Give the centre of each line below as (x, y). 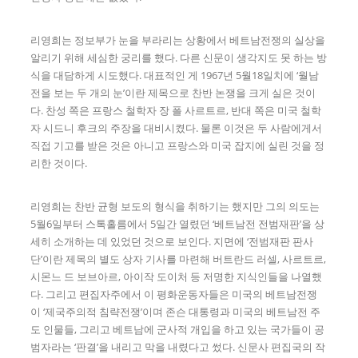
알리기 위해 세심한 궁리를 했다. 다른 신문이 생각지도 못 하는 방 (179, 57)
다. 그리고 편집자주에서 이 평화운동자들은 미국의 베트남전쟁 (174, 294)
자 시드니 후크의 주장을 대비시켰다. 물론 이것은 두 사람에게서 (177, 127)
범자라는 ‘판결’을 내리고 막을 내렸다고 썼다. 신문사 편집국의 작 (178, 346)
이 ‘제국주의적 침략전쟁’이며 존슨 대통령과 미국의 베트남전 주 (176, 311)
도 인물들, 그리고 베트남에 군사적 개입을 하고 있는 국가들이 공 (178, 329)
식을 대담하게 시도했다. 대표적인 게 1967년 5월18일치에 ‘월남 (175, 75)
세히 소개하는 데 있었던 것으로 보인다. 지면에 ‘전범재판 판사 (172, 241)
